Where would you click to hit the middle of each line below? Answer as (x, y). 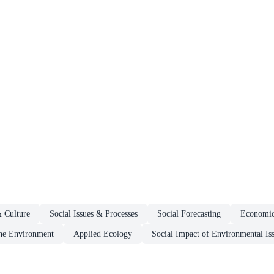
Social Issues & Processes (94, 213)
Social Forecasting (189, 213)
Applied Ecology (103, 234)
